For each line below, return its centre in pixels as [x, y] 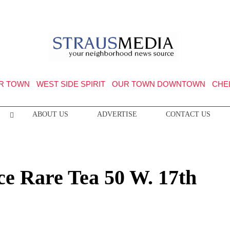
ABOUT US [50, 114]
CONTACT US [188, 114]
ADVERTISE [117, 114]
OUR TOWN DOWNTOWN [158, 84]
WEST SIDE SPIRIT [71, 84]
